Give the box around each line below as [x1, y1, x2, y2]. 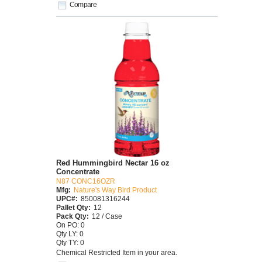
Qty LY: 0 [56, 230, 84, 238]
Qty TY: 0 [56, 239, 84, 247]
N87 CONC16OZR [56, 177, 115, 185]
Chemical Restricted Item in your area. [56, 248, 177, 256]
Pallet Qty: [56, 204, 91, 212]
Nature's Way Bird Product [74, 186, 157, 194]
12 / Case [92, 212, 122, 220]
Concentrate [56, 167, 99, 177]
